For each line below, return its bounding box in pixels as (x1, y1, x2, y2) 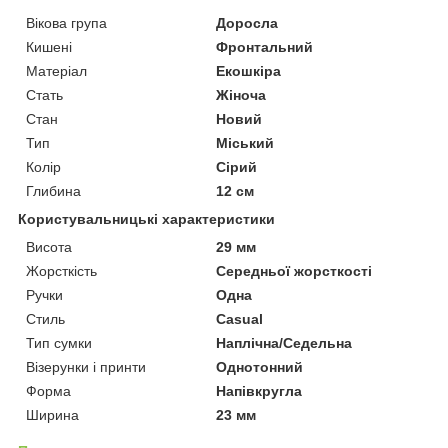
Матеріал (26, 63, 87, 80)
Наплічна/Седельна (216, 335, 353, 352)
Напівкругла (216, 383, 303, 400)
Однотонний (216, 359, 304, 376)
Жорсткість (26, 263, 97, 280)
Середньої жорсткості (216, 263, 373, 280)
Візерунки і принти (26, 359, 146, 376)
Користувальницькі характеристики (18, 211, 275, 228)
